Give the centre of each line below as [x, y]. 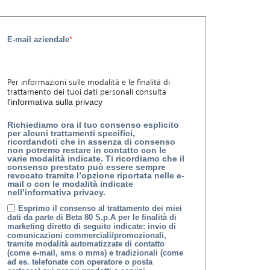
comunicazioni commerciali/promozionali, [86, 235]
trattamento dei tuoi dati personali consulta [86, 92]
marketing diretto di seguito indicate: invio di [91, 226]
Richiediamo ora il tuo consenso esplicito [93, 124]
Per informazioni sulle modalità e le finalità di [88, 82]
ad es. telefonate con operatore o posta [80, 262]
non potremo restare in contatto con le [86, 150]
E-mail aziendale [38, 39]
